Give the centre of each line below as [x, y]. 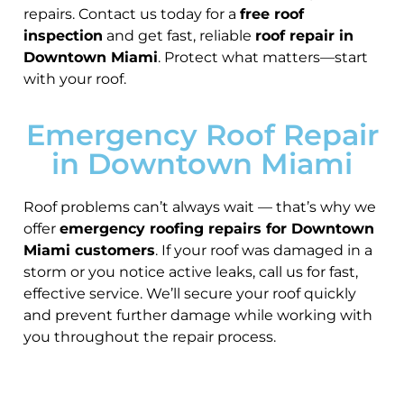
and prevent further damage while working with [198, 316]
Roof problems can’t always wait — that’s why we [200, 207]
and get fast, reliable [179, 35]
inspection [63, 35]
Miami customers [89, 251]
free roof [272, 14]
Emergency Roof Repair [202, 135]
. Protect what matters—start [263, 57]
